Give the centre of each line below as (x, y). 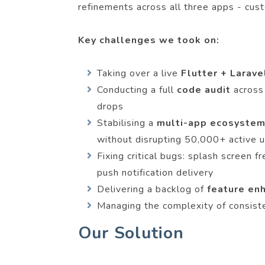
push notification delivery (155, 173)
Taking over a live (139, 73)
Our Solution (131, 233)
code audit (205, 90)
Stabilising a (127, 123)
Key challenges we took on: (149, 40)
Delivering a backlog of (152, 189)
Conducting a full (137, 90)
